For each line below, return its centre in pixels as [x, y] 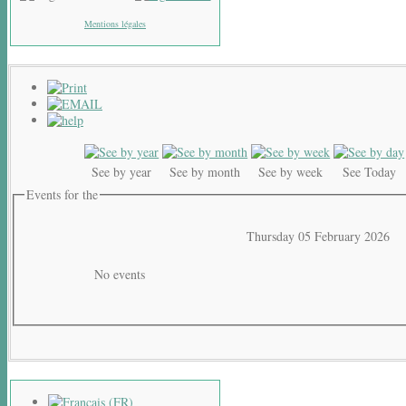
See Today [369, 172]
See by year [122, 172]
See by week [291, 172]
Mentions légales [115, 24]
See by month [205, 172]
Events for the [62, 194]
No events [120, 274]
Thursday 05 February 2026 [319, 236]
